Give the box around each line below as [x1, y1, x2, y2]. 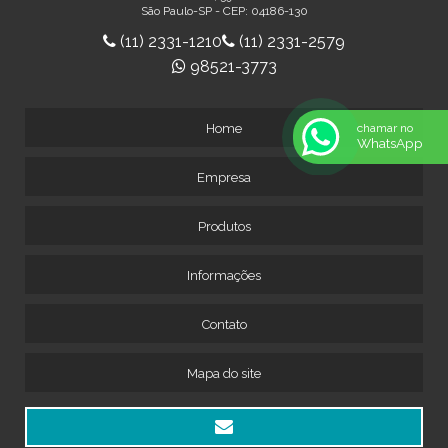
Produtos [197, 218, 251, 234]
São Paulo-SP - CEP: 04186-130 [140, 3, 308, 18]
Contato [201, 316, 247, 332]
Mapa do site [187, 365, 261, 381]
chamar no [357, 120, 413, 135]
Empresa [197, 169, 251, 185]
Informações [187, 267, 261, 283]
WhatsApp [357, 134, 423, 151]
